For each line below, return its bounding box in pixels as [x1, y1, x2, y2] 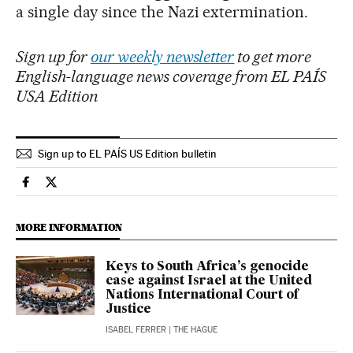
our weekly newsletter [90, 46, 235, 66]
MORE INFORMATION [16, 221, 123, 233]
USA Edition [16, 86, 98, 106]
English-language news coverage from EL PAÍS [16, 66, 327, 86]
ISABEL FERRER [106, 324, 166, 335]
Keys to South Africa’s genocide [106, 260, 309, 273]
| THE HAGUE [166, 324, 217, 335]
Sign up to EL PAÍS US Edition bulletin [38, 147, 217, 160]
